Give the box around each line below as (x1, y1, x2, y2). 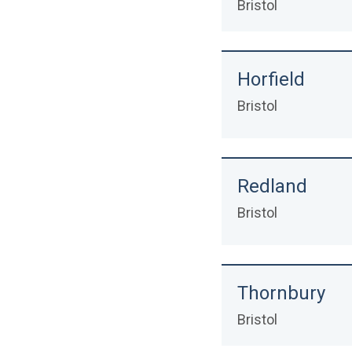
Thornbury (237, 282, 326, 304)
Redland (237, 175, 308, 197)
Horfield (237, 68, 306, 90)
